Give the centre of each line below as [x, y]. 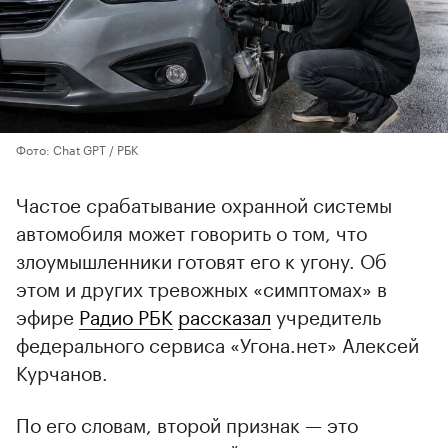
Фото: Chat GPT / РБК [77, 149]
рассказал [224, 315]
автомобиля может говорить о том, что [191, 231]
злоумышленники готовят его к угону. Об [201, 259]
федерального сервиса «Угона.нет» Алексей [217, 343]
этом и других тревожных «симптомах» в [201, 287]
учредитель [326, 315]
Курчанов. [62, 371]
